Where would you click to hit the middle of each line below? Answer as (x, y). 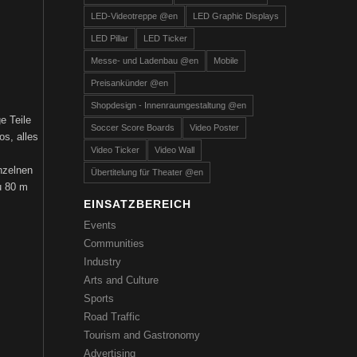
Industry (103, 262)
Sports (99, 298)
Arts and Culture (122, 280)
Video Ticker (116, 150)
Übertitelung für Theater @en (147, 172)
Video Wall (175, 150)
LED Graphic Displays (236, 16)
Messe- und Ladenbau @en (145, 61)
